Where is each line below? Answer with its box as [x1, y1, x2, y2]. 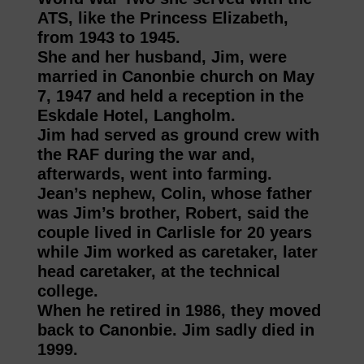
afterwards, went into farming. [37, 165, 272, 184]
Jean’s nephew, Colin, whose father [37, 184, 312, 203]
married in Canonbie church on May [37, 67, 314, 86]
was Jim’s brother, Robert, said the [37, 204, 309, 223]
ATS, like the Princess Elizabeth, [37, 9, 288, 28]
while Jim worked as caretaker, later [37, 243, 318, 262]
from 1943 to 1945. [37, 28, 180, 47]
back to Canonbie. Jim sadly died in [37, 321, 314, 340]
